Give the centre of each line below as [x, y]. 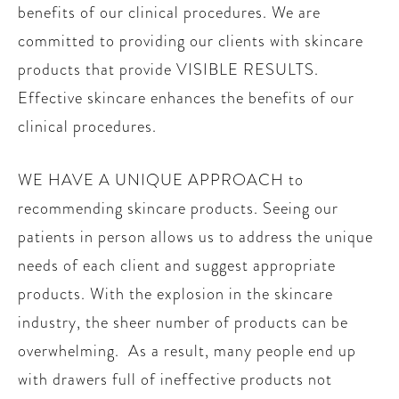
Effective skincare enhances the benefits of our [186, 98]
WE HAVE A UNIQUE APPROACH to [161, 180]
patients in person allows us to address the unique [195, 237]
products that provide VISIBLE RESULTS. [168, 69]
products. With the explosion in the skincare [175, 294]
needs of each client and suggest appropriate [177, 265]
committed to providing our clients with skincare [191, 41]
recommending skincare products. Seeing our [178, 208]
